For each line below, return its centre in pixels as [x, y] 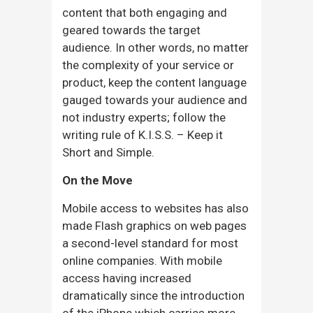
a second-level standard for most [150, 243]
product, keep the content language [154, 82]
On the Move [97, 180]
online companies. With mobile [142, 260]
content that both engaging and [145, 12]
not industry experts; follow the [144, 117]
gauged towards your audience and [155, 100]
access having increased [127, 278]
